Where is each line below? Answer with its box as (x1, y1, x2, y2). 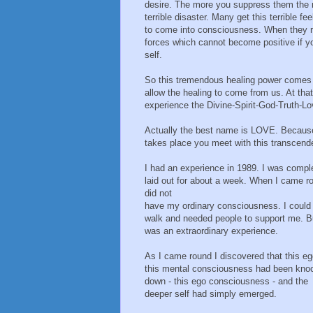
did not (145, 188, 172, 199)
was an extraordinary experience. (145, 226, 278, 237)
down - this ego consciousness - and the (145, 276, 308, 287)
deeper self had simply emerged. (145, 289, 277, 300)
